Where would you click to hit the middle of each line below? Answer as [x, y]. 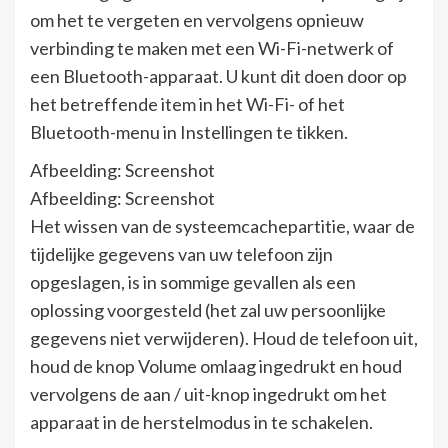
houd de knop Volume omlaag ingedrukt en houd [216, 365]
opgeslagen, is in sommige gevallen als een [193, 281]
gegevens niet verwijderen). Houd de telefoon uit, [224, 337]
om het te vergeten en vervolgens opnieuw [197, 19]
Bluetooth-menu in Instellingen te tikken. [189, 131]
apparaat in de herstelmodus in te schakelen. [201, 421]
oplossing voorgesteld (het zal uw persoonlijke [208, 309]
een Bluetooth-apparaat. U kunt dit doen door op [218, 75]
